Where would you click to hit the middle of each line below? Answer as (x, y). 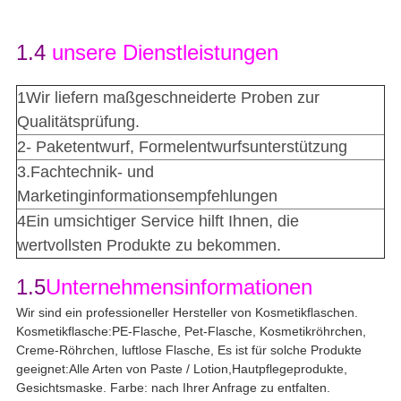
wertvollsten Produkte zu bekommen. (149, 245)
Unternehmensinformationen (179, 286)
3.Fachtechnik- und (85, 171)
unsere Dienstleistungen (165, 52)
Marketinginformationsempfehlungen (147, 196)
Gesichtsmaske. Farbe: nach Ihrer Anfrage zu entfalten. (173, 387)
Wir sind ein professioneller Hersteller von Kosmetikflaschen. (187, 312)
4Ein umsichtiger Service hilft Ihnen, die (158, 221)
